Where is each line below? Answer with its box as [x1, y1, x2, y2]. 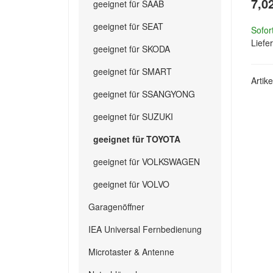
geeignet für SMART [93, 65, 172, 77]
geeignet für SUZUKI [93, 110, 173, 122]
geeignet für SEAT [93, 20, 163, 32]
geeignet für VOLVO [93, 178, 169, 190]
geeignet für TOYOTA [93, 133, 180, 145]
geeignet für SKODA [93, 43, 170, 55]
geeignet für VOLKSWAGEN [93, 155, 200, 168]
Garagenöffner [88, 200, 144, 213]
